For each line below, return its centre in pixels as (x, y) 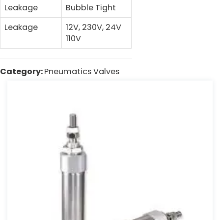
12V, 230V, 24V (94, 27)
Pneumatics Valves (82, 71)
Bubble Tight (91, 7)
